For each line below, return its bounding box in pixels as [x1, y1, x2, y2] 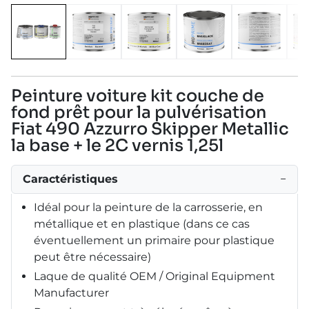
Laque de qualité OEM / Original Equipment [34, 269, 275, 283]
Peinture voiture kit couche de [11, 85, 264, 106]
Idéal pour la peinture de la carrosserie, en [34, 200, 263, 214]
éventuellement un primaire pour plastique [34, 233, 275, 247]
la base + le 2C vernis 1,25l [11, 134, 223, 156]
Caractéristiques [23, 172, 118, 186]
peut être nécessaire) [34, 250, 151, 263]
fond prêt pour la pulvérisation [11, 101, 266, 123]
